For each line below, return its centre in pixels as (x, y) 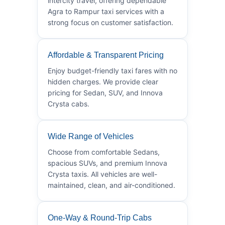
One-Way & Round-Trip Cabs (100, 217)
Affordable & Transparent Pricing (106, 55)
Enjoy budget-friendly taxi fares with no (113, 70)
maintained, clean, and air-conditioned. (111, 185)
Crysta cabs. (69, 103)
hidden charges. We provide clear (103, 81)
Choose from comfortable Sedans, (104, 152)
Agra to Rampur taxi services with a (106, 11)
